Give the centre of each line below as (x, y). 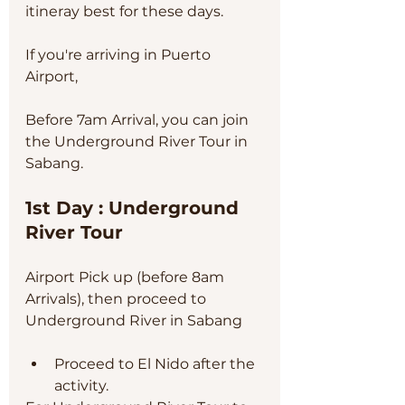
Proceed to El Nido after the (156, 364)
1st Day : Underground (135, 208)
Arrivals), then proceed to (118, 299)
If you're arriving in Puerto (120, 55)
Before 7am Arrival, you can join (139, 120)
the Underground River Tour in (138, 141)
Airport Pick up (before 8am (127, 277)
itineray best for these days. (124, 11)
